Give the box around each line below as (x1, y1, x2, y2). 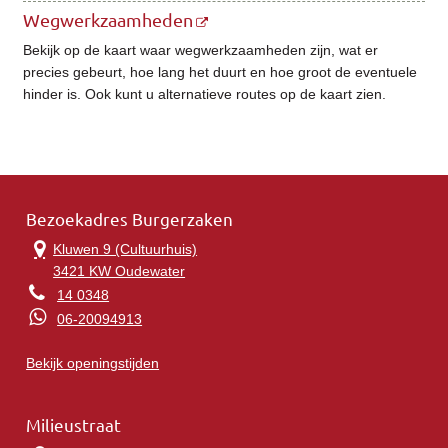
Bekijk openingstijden (26, 354, 160, 371)
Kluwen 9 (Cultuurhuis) (53, 240, 198, 257)
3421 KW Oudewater (53, 262, 186, 279)
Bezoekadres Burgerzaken (26, 210, 234, 230)
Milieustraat (26, 416, 122, 436)
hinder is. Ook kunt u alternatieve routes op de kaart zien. (23, 85, 387, 102)
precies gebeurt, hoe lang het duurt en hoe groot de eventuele (23, 63, 418, 80)
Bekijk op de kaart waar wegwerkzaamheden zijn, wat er (23, 41, 379, 58)
